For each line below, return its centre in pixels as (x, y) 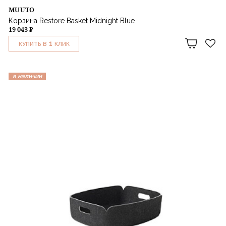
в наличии (27, 76)
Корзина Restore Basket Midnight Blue (72, 20)
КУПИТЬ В (33, 44)
